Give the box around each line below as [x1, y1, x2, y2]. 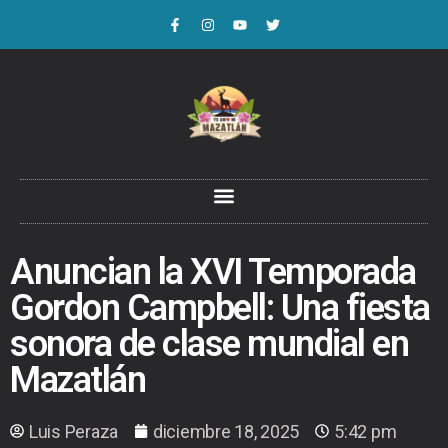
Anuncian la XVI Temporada [10, 250, 416, 293]
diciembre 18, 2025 [153, 420, 300, 442]
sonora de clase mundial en [10, 322, 409, 365]
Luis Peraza [29, 420, 119, 442]
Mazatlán [10, 358, 146, 401]
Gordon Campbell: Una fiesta [10, 286, 430, 329]
